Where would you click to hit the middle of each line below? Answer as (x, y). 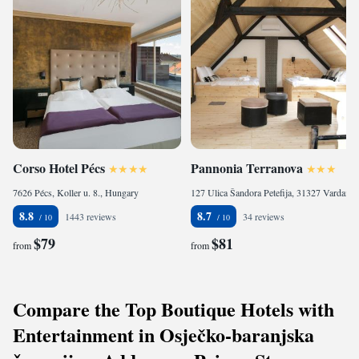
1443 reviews (91, 216)
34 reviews (264, 216)
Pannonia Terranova (247, 168)
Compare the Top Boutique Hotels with (173, 309)
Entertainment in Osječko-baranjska (163, 335)
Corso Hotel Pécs (59, 168)
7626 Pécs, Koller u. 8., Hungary (76, 192)
